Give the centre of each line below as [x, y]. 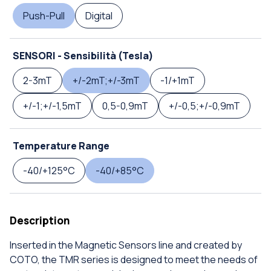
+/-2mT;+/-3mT [106, 81]
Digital [99, 16]
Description [40, 221]
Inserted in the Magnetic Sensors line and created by [126, 245]
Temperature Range [61, 146]
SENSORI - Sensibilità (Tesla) [83, 56]
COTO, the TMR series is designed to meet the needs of [134, 260]
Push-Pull [44, 16]
